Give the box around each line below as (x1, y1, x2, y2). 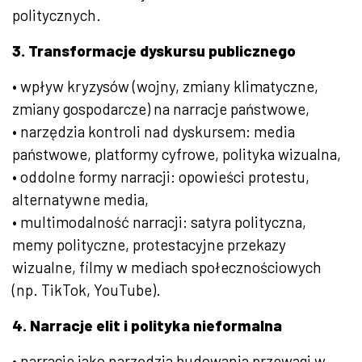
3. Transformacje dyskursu (12, 41, 205, 61)
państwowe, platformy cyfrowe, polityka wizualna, (12, 145, 341, 164)
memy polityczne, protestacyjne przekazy (12, 235, 286, 255)
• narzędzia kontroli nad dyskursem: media (12, 122, 295, 141)
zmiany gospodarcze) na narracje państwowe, (12, 99, 309, 119)
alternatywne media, (12, 190, 149, 209)
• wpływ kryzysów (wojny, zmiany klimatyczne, (12, 77, 318, 96)
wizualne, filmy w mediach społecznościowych (12, 258, 322, 277)
